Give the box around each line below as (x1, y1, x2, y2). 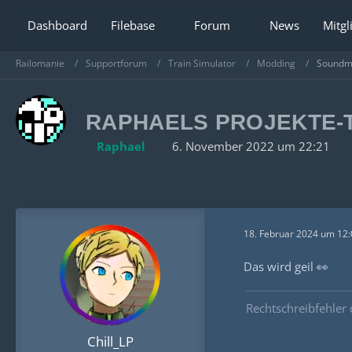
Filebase (111, 17, 155, 33)
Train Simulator (168, 56, 236, 70)
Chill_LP (86, 332, 134, 350)
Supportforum (86, 56, 147, 70)
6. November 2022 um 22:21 (172, 138, 330, 154)
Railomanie (16, 56, 64, 70)
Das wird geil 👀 (244, 258, 328, 274)
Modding (257, 56, 295, 70)
